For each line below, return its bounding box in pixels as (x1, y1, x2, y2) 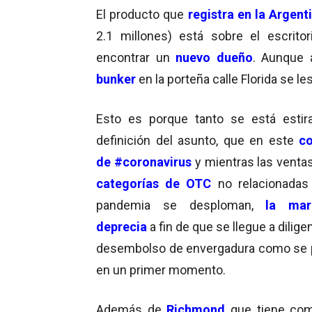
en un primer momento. (96, 262, 226, 277)
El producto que (96, 6, 188, 22)
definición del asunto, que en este (96, 132, 299, 148)
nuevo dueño (175, 49, 253, 65)
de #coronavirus (96, 154, 192, 169)
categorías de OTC (96, 175, 212, 191)
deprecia (96, 219, 147, 234)
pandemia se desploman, (96, 197, 266, 212)
